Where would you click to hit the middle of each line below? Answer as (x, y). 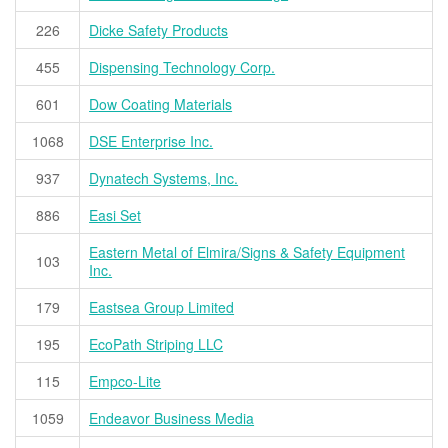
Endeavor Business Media (172, 418)
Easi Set (115, 215)
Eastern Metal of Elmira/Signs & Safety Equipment (247, 252)
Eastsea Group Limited (162, 307)
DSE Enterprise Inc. (151, 141)
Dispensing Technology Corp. (182, 67)
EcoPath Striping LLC (156, 344)
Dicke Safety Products (159, 30)
